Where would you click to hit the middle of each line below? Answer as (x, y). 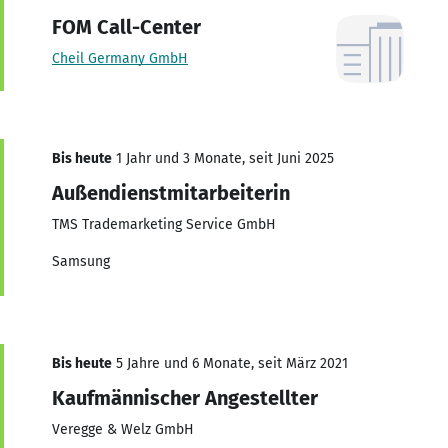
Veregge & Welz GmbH (123, 429)
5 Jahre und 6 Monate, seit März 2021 (230, 363)
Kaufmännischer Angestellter (185, 397)
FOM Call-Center (126, 26)
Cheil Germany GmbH (120, 58)
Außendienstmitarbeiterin (171, 192)
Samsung (81, 261)
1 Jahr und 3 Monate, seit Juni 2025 (223, 158)
